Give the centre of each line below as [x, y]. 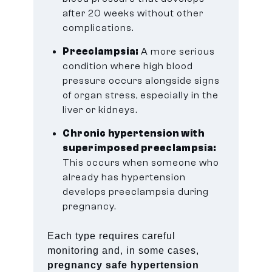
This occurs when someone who [141, 162]
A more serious [177, 51]
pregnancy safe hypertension [124, 265]
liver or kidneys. [100, 110]
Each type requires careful [112, 236]
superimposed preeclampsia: [140, 148]
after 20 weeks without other [133, 13]
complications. [98, 28]
